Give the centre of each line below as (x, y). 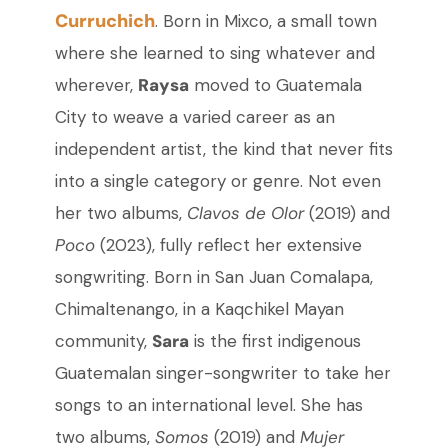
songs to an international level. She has (208, 405)
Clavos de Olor (245, 213)
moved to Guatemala (275, 85)
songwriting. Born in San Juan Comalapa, (213, 277)
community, (103, 341)
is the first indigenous (274, 341)
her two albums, (120, 213)
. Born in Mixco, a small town (265, 21)
